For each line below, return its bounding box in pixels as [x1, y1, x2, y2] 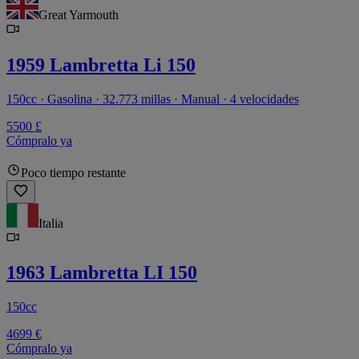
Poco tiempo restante [21, 165, 126, 179]
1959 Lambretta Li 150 [6, 54, 196, 75]
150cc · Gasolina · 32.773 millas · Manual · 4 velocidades [6, 91, 299, 106]
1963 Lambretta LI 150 [6, 262, 197, 284]
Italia [38, 216, 63, 230]
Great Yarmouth [38, 7, 119, 22]
